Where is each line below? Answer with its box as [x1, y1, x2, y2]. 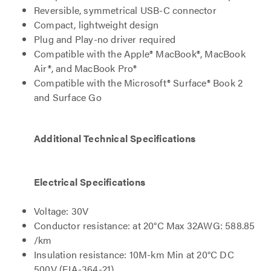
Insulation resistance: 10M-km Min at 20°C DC [34, 247, 234, 261]
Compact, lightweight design [34, 18, 159, 31]
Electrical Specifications [34, 175, 145, 189]
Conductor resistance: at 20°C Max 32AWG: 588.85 [34, 218, 255, 232]
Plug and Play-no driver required [34, 32, 176, 46]
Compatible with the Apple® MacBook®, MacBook [34, 47, 246, 60]
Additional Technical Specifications [34, 131, 195, 145]
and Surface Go [34, 90, 102, 104]
